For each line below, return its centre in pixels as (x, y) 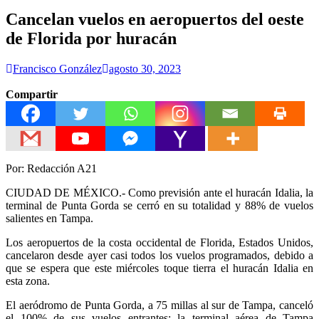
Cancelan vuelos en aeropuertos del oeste (155, 19)
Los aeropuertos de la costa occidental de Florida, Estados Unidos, (159, 242)
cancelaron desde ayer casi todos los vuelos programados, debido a (159, 255)
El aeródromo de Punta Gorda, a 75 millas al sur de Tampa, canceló (159, 305)
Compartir (32, 94)
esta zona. (28, 281)
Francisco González (57, 68)
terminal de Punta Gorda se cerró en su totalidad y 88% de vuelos (159, 205)
